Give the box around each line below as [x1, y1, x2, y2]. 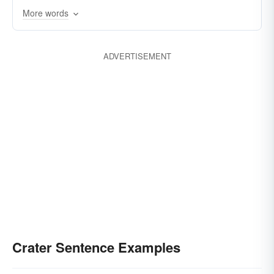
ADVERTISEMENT [103, 50, 171, 62]
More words [23, 7, 68, 19]
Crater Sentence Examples [12, 237, 180, 257]
